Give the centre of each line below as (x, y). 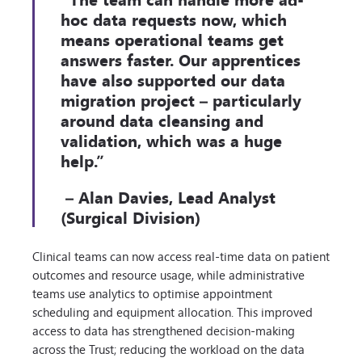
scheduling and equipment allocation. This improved (173, 312)
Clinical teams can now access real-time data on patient (181, 256)
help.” (82, 161)
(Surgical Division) (130, 217)
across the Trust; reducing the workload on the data (168, 349)
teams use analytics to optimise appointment (152, 293)
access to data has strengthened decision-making (164, 330)
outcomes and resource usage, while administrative (168, 275)
